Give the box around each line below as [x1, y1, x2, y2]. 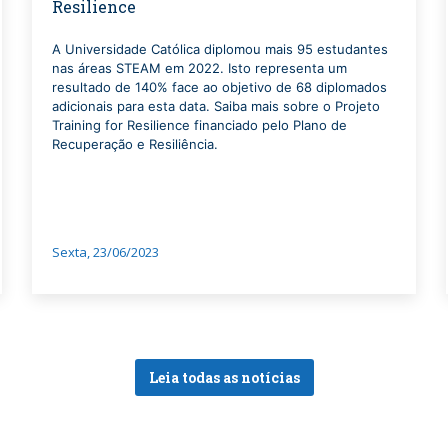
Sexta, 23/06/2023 [52, 243, 160, 262]
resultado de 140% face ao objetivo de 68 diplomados [52, 79, 388, 96]
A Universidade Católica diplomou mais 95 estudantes [52, 41, 389, 58]
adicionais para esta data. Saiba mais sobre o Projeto [52, 98, 381, 115]
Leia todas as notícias [148, 368, 300, 388]
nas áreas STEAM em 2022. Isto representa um [52, 60, 348, 77]
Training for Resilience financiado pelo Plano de [52, 117, 348, 134]
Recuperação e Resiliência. [52, 136, 219, 153]
